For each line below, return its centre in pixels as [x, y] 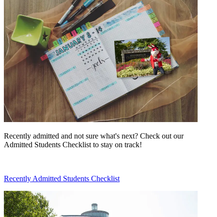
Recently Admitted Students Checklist [62, 179]
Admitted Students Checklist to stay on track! [73, 145]
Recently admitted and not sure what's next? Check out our [94, 136]
